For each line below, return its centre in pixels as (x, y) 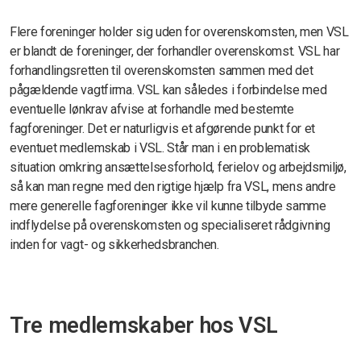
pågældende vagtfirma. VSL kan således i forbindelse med (168, 89)
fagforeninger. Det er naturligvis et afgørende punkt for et (163, 128)
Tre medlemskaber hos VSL (144, 325)
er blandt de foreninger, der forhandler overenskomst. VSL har (175, 51)
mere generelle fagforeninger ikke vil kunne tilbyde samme (168, 205)
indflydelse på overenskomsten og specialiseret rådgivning (170, 225)
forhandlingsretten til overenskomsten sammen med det (162, 70)
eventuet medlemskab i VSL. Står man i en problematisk (160, 147)
